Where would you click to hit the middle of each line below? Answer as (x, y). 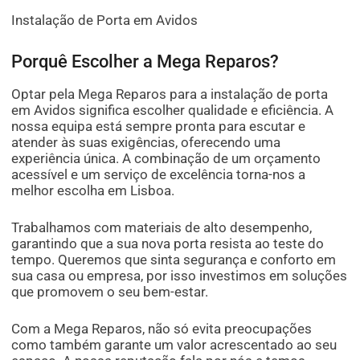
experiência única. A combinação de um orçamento (166, 159)
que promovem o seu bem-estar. (110, 292)
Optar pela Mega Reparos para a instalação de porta (170, 94)
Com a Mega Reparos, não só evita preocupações (162, 329)
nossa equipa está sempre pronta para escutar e (159, 127)
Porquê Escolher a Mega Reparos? (145, 62)
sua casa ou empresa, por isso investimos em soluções (180, 276)
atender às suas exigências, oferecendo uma (146, 143)
